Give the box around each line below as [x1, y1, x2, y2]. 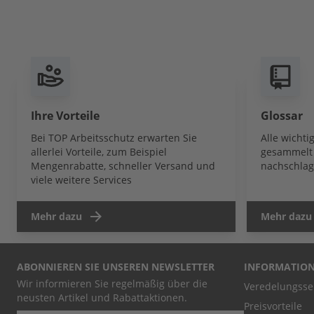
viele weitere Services [31, 173, 132, 187]
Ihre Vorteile [31, 108, 100, 124]
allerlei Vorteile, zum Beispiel [31, 145, 167, 159]
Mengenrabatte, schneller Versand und [31, 159, 215, 173]
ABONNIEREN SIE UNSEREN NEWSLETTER [17, 260, 214, 274]
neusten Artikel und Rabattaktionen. [17, 291, 187, 305]
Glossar [261, 108, 303, 124]
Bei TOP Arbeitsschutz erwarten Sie [31, 131, 197, 145]
